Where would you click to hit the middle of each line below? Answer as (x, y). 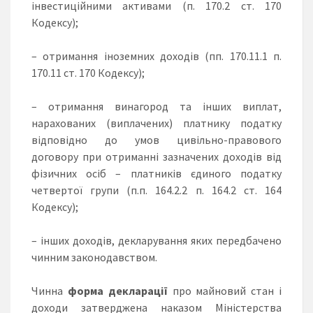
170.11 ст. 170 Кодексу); (88, 72)
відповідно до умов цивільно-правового (156, 139)
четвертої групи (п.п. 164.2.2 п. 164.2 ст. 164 (156, 190)
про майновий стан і (225, 290)
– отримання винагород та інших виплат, (156, 106)
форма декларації (117, 290)
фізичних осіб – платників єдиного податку (156, 173)
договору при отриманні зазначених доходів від (156, 156)
